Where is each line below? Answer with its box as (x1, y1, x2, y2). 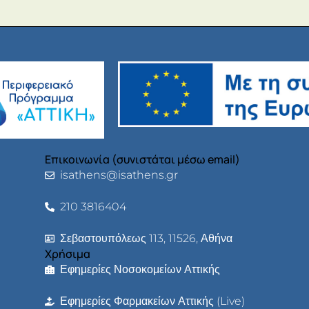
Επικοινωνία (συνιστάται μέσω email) (44, 152, 240, 168)
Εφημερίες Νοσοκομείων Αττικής (60, 263, 221, 277)
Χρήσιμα (44, 246, 90, 262)
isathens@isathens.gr (60, 168, 179, 182)
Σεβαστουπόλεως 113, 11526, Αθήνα (60, 232, 233, 246)
